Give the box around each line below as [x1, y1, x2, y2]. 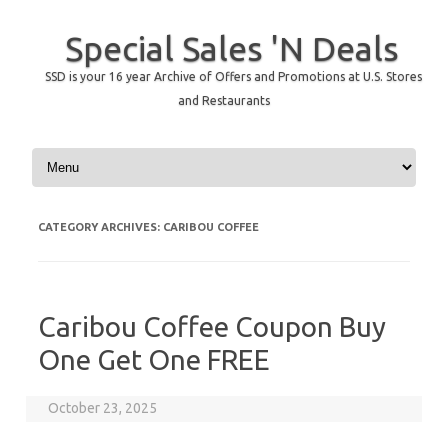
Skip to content [28, 143, 122, 159]
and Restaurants [178, 94, 270, 107]
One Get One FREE [38, 344, 270, 375]
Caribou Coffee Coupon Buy [38, 311, 386, 342]
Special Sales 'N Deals [64, 29, 399, 67]
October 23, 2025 [48, 400, 158, 416]
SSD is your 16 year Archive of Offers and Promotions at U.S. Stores [44, 70, 422, 83]
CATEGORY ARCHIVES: [38, 221, 163, 233]
